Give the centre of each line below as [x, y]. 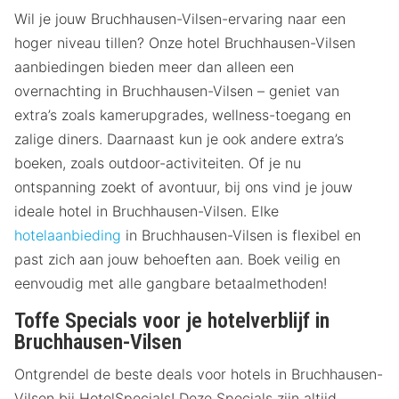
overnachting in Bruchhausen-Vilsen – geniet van [177, 90]
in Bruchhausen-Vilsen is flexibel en [241, 235]
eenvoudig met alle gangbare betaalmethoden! [171, 283]
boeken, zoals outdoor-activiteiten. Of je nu [158, 163]
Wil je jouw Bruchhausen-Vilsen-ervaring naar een [180, 18]
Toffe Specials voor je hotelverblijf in [172, 320]
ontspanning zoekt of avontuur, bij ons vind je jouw [183, 187]
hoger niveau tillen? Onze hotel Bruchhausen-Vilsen [185, 42]
